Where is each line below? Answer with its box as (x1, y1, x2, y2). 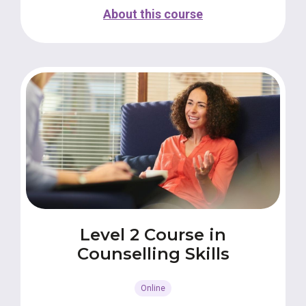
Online (141, 283, 165, 293)
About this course (103, 7, 203, 21)
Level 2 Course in (80, 225, 226, 245)
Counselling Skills (76, 244, 229, 264)
